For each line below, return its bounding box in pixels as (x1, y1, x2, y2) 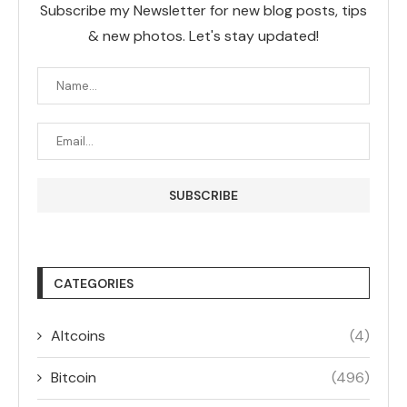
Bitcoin (51, 367, 96, 387)
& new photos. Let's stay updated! (88, 25, 319, 45)
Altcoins (51, 325, 105, 345)
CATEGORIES (54, 274, 134, 292)
